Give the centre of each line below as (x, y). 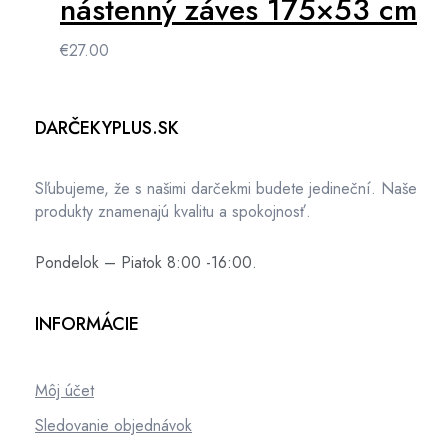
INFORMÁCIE (87, 323)
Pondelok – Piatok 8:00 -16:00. (146, 262)
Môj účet (64, 390)
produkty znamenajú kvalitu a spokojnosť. (173, 211)
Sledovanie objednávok (113, 425)
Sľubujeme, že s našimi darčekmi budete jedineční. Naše (226, 188)
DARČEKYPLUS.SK (107, 127)
